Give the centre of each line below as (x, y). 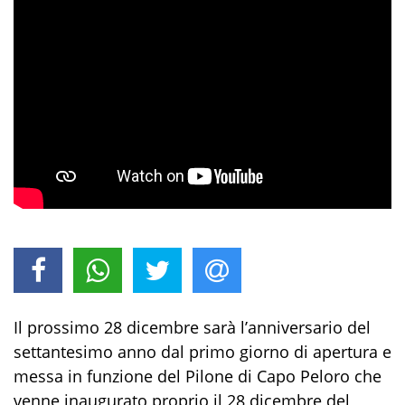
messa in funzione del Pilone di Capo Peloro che (198, 376)
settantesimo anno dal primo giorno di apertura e (202, 351)
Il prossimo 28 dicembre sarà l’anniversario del (192, 327)
